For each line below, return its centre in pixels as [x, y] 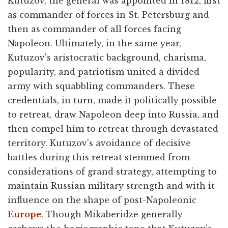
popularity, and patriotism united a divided [104, 72]
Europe [24, 214]
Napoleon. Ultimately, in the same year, [94, 43]
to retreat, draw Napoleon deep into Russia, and [113, 114]
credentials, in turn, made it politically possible [112, 100]
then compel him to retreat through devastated [113, 129]
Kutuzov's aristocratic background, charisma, [107, 57]
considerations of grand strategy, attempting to [112, 171]
